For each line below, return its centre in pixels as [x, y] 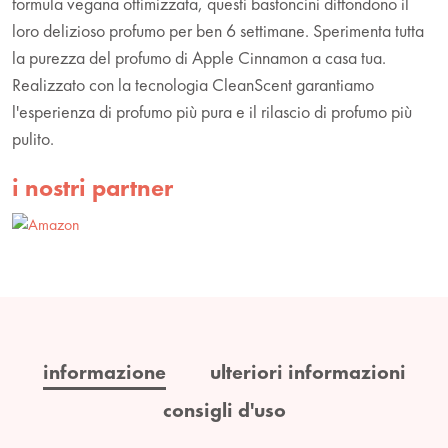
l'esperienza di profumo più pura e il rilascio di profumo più [212, 111]
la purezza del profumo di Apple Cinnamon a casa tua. [199, 57]
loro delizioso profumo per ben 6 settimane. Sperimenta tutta [218, 30]
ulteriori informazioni [307, 371]
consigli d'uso [224, 409]
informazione [104, 371]
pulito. [33, 138]
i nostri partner [92, 187]
